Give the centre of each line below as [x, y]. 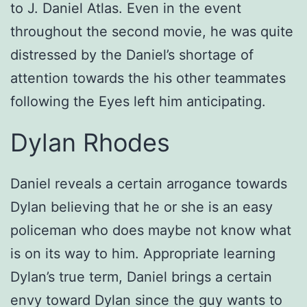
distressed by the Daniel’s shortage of [132, 55]
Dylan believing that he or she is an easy [142, 207]
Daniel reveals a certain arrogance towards [149, 184]
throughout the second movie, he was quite [152, 32]
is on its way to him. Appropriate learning [143, 254]
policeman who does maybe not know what [151, 231]
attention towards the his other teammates [148, 78]
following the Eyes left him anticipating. [138, 102]
